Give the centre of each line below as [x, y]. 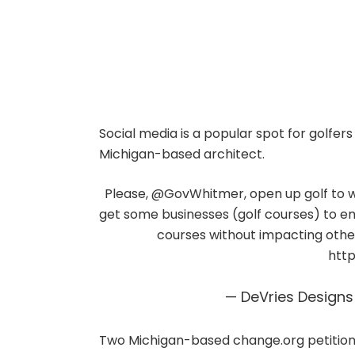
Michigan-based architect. [181, 154]
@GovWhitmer [197, 194]
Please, [128, 194]
